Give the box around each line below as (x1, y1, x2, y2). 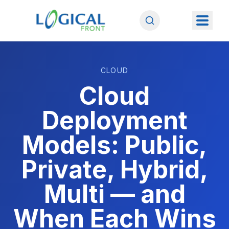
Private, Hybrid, (21, 154, 208, 185)
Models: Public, (22, 130, 207, 160)
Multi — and (43, 179, 186, 209)
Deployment (41, 105, 188, 135)
